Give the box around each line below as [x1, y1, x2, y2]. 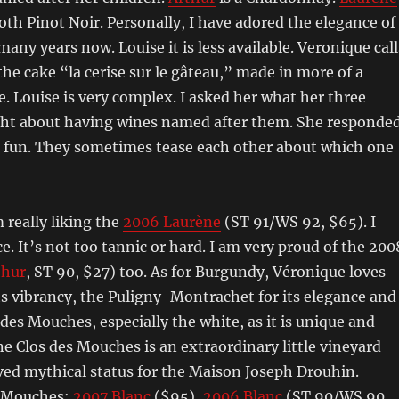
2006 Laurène [122, 213, 221, 231]
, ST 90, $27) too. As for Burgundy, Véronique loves [25, 263, 386, 281]
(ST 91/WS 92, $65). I [220, 213, 376, 231]
